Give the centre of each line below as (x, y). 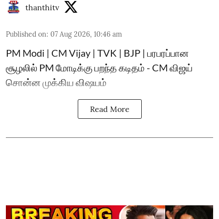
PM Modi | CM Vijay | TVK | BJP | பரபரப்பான (97, 53)
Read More (109, 109)
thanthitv (42, 7)
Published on (26, 34)
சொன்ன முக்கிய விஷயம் (56, 82)
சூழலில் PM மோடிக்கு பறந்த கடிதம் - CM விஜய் (99, 67)
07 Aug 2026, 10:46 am (86, 34)
